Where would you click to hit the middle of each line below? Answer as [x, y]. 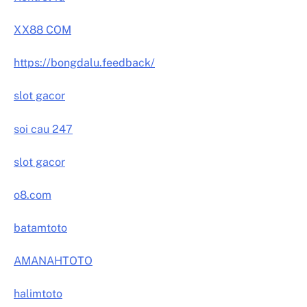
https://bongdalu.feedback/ [84, 63]
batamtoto [40, 228]
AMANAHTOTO [53, 260]
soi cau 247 [43, 129]
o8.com [33, 195]
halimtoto [38, 294]
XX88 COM [42, 30]
